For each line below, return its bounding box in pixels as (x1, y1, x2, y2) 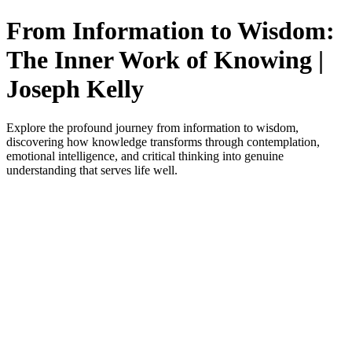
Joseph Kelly (6, 75, 144, 104)
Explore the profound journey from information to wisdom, (6, 120, 299, 134)
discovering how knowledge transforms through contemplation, (6, 134, 320, 148)
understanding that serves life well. (6, 163, 178, 177)
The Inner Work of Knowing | (6, 46, 324, 75)
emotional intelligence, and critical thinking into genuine (6, 148, 284, 163)
